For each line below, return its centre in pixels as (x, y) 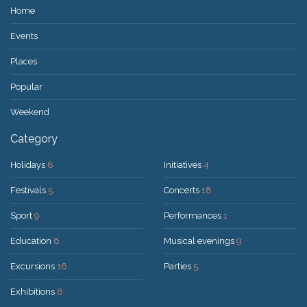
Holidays (29, 165)
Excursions (34, 267)
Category (34, 139)
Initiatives (184, 165)
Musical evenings (200, 241)
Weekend (30, 112)
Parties (179, 267)
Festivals (29, 191)
